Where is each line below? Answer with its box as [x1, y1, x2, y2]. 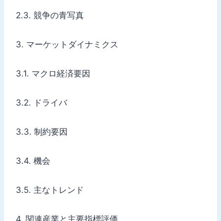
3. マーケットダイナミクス [16, 39, 118, 49]
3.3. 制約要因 [16, 126, 68, 137]
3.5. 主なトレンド [16, 184, 84, 195]
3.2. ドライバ [16, 97, 67, 108]
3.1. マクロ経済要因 [16, 68, 90, 78]
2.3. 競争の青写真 [16, 10, 84, 20]
